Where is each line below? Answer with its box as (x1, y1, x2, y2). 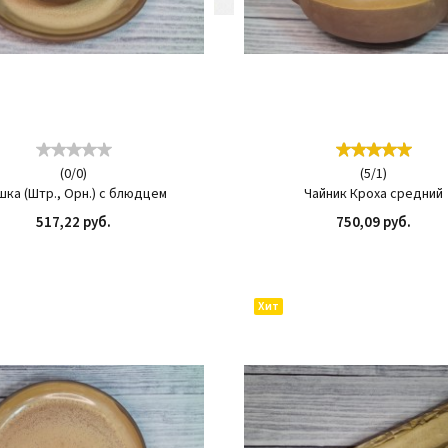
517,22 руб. (36, 212, 112, 233)
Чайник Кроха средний (304, 184, 444, 204)
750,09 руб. (336, 212, 412, 233)
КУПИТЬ (118, 239, 177, 260)
